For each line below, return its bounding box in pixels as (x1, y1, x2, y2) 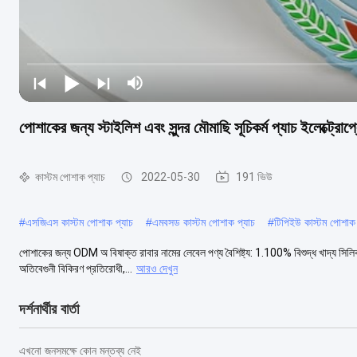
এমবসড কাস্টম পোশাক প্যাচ (152, 215, 255, 229)
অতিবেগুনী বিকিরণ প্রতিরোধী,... (19, 261, 132, 275)
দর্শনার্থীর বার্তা (19, 300, 79, 317)
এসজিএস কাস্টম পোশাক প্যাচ (25, 215, 133, 229)
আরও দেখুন (136, 261, 178, 275)
